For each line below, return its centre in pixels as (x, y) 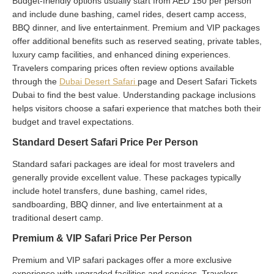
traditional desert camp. (58, 217)
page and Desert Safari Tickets (197, 81)
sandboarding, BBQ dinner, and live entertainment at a (117, 204)
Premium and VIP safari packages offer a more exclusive (122, 260)
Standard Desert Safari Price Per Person (105, 142)
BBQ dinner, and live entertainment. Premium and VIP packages (136, 27)
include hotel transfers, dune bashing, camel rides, (110, 191)
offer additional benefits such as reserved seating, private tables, (137, 41)
